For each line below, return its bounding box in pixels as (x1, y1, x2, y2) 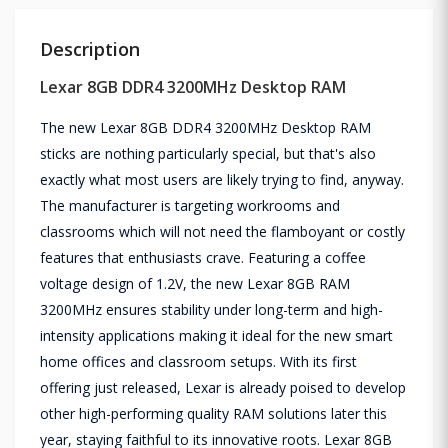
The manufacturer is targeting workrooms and (40, 195, 340, 215)
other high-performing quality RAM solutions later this (40, 403, 387, 423)
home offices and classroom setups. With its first (40, 351, 357, 371)
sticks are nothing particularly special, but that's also (40, 143, 376, 163)
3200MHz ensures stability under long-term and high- (40, 299, 383, 319)
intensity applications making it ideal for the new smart (40, 325, 393, 345)
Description (40, 36, 140, 61)
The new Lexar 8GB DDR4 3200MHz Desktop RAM (40, 117, 371, 137)
